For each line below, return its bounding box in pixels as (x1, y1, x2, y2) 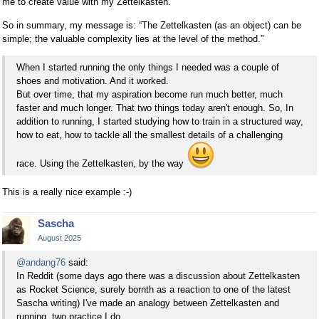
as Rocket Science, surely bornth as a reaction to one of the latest (16, 284, 291, 296)
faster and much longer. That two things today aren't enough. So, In (16, 102, 293, 113)
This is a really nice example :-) (2, 186, 132, 197)
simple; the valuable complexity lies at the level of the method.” (2, 33, 263, 44)
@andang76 (16, 257, 66, 268)
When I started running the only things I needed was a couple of (16, 61, 279, 73)
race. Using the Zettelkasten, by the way (16, 157, 187, 169)
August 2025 (38, 233, 81, 242)
